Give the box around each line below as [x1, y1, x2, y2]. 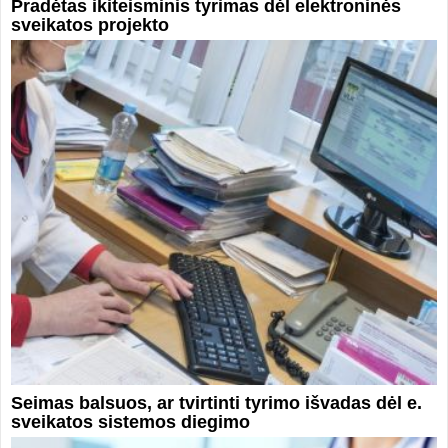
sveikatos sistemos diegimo [10, 412, 250, 433]
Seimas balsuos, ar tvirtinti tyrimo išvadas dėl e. [10, 393, 422, 414]
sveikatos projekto [10, 15, 169, 36]
